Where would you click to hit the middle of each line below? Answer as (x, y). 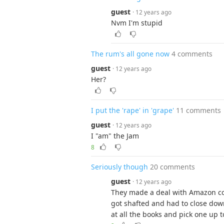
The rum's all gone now (130, 54)
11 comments (198, 110)
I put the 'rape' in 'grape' (132, 110)
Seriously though (119, 167)
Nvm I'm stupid (137, 23)
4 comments (192, 54)
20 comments (172, 167)
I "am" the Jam (115, 136)
